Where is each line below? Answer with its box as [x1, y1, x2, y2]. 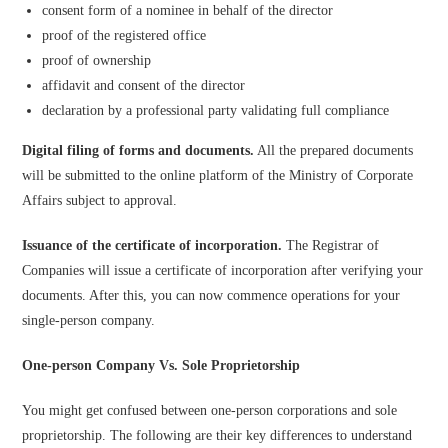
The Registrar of [282, 238, 380, 253]
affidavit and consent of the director [42, 78, 246, 93]
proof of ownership [42, 53, 152, 68]
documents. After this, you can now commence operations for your [22, 288, 401, 303]
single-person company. [22, 313, 156, 328]
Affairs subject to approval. [22, 193, 178, 208]
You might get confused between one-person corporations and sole [22, 403, 398, 418]
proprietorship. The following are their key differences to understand [22, 428, 413, 443]
